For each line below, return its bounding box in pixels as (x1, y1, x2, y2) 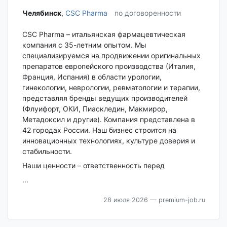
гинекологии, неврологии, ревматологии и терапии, (22, 83, 200, 92)
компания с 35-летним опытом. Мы (22, 41, 146, 50)
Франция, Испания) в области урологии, (22, 72, 162, 82)
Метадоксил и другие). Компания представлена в (22, 115, 195, 124)
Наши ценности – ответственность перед (22, 161, 165, 170)
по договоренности (114, 8, 181, 17)
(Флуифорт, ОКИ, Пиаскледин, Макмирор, (22, 104, 168, 113)
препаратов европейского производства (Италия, (22, 62, 196, 71)
